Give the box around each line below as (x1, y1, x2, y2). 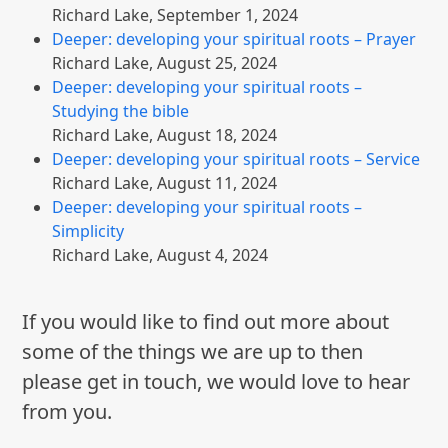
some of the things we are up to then (22, 337, 364, 365)
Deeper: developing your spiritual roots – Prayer (52, 27, 417, 50)
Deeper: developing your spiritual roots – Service (52, 147, 421, 170)
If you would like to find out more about (22, 307, 390, 335)
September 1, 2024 (157, 3, 299, 26)
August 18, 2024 (157, 123, 278, 146)
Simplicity (52, 219, 125, 242)
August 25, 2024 (157, 51, 278, 74)
